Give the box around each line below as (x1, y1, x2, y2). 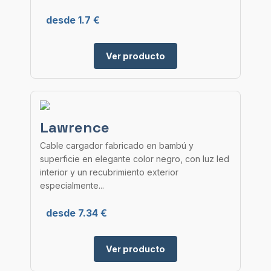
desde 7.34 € (46, 207, 107, 219)
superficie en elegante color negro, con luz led (40, 154, 229, 164)
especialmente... (40, 180, 104, 191)
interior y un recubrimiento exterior (40, 167, 178, 177)
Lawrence (40, 118, 109, 137)
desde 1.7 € (46, 14, 100, 26)
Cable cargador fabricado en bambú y (40, 140, 194, 151)
